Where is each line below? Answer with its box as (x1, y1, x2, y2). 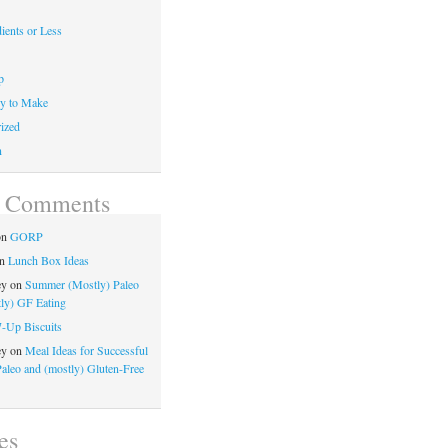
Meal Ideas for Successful (24, 342, 148, 359)
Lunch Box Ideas (7, 252, 89, 269)
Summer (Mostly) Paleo (24, 276, 139, 293)
